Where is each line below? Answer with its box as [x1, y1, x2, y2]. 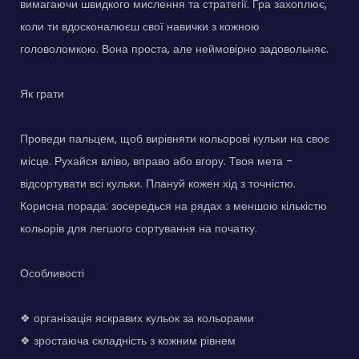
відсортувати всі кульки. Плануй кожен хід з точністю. [20, 175, 296, 192]
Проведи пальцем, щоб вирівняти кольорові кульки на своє [20, 130, 329, 147]
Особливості [20, 264, 84, 281]
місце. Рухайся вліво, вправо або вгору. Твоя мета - [20, 152, 292, 169]
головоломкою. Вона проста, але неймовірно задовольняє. [20, 40, 329, 57]
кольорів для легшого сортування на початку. [20, 220, 257, 236]
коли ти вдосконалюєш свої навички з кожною [20, 18, 260, 34]
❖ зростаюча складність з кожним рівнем [20, 332, 236, 349]
